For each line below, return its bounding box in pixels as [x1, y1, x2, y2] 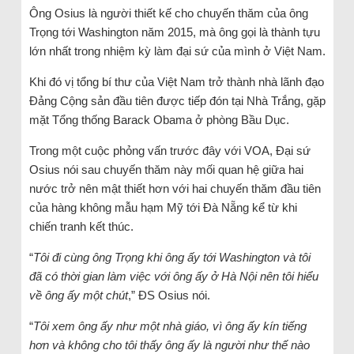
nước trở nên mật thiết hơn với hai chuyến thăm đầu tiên [28, 181, 321, 195]
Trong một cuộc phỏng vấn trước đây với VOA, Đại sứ [28, 143, 311, 157]
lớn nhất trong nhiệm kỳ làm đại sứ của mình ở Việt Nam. [28, 43, 326, 58]
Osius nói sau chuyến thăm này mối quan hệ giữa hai [28, 162, 303, 176]
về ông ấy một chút [28, 288, 128, 302]
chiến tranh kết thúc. [28, 219, 134, 233]
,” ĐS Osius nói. [127, 288, 210, 302]
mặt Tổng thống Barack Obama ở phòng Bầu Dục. [28, 112, 289, 126]
